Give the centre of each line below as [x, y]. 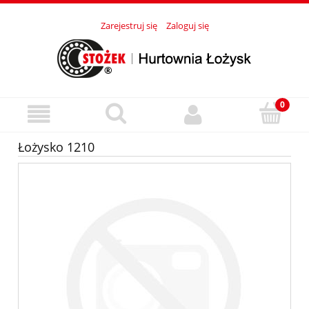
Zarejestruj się [129, 26]
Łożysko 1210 [56, 147]
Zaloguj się [187, 26]
